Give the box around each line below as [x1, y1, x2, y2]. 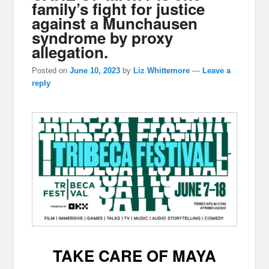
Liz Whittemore [133, 65, 190, 75]
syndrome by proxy [32, 26, 174, 49]
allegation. [32, 40, 109, 63]
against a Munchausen [32, 11, 198, 34]
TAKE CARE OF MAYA [53, 244, 216, 267]
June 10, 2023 [70, 65, 121, 75]
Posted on [32, 65, 70, 75]
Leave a [202, 65, 231, 75]
